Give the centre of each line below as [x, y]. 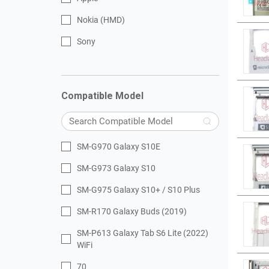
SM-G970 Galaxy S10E [119, 147]
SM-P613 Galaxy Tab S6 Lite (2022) [143, 233]
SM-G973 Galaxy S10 [116, 168]
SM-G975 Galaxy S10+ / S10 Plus [138, 190]
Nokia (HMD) [101, 20]
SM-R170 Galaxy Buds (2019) [132, 211]
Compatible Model [102, 96]
